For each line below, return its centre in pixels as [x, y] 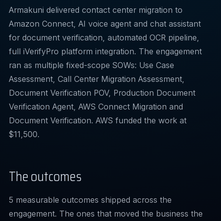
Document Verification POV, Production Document [102, 93]
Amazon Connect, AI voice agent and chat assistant [105, 24]
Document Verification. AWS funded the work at [98, 120]
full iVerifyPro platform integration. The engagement [105, 51]
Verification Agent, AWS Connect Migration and [96, 107]
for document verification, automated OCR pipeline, [104, 37]
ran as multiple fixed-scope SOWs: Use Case [92, 65]
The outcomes [45, 176]
